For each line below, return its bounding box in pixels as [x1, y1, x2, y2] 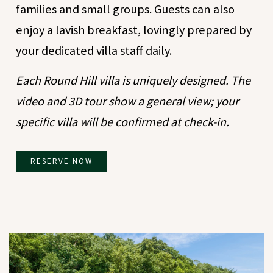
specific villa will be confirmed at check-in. [16, 114, 230, 130]
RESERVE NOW [30, 156, 93, 167]
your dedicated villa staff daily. [16, 43, 172, 59]
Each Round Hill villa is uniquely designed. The [16, 73, 251, 89]
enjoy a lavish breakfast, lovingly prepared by [16, 22, 252, 38]
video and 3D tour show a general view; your [16, 93, 239, 110]
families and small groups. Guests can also [16, 1, 235, 18]
